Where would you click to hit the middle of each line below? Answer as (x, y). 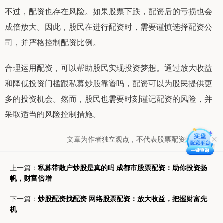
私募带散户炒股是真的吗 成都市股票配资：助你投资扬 (122, 167)
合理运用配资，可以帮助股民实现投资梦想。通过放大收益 (109, 67)
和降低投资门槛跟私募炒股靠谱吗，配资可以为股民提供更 (109, 83)
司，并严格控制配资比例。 (53, 42)
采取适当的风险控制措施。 (53, 113)
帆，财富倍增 (31, 177)
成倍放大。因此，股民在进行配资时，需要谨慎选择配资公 (109, 26)
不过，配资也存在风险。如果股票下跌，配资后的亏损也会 (109, 11)
